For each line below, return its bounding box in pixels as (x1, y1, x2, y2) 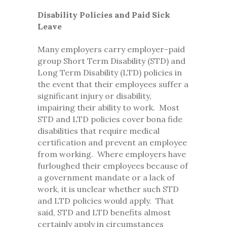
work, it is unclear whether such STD (37, 184, 179, 195)
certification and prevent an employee (37, 137, 187, 148)
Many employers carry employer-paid (37, 44, 185, 55)
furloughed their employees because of (37, 161, 188, 171)
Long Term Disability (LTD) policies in (37, 67, 182, 78)
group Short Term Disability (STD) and (37, 56, 185, 66)
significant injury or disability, (37, 91, 152, 101)
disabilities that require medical (37, 126, 160, 136)
